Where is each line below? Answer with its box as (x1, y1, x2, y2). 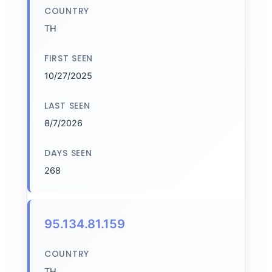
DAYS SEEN (44, 147, 92, 159)
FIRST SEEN (44, 52, 93, 64)
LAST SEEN (44, 100, 90, 112)
